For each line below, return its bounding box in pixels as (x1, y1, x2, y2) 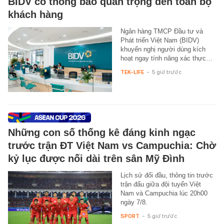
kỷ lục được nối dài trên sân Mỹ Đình (8, 152, 184, 164)
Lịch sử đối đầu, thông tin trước (120, 171, 213, 179)
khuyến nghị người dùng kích (120, 45, 205, 53)
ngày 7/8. (120, 198, 147, 206)
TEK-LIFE (120, 68, 144, 75)
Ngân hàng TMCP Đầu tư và (120, 27, 203, 35)
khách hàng (8, 8, 63, 20)
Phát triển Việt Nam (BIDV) (120, 36, 199, 44)
